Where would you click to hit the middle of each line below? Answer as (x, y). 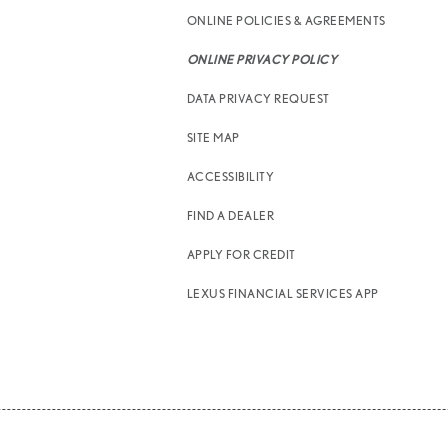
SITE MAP (213, 137)
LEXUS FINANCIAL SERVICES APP (282, 293)
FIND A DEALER (230, 215)
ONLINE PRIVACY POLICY (262, 59)
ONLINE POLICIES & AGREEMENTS (286, 20)
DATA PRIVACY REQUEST (258, 98)
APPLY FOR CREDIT (241, 254)
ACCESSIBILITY (230, 176)
